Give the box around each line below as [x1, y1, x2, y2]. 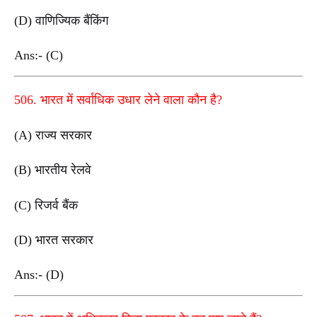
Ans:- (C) [14, 48, 67, 63]
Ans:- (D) [14, 267, 67, 282]
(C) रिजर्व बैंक [14, 197, 78, 212]
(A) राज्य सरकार [14, 127, 92, 142]
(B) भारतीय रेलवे [14, 163, 91, 178]
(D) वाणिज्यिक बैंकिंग [14, 13, 108, 28]
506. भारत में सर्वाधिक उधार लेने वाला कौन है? [14, 92, 222, 107]
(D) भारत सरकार [14, 232, 93, 247]
